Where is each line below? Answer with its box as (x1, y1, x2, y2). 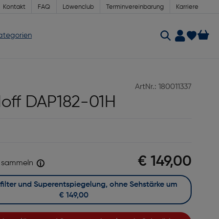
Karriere (176, 4, 198, 10)
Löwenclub (63, 4, 94, 10)
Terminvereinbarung (106, 4, 164, 10)
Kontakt (3, 4, 25, 10)
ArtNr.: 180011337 (134, 83, 192, 91)
